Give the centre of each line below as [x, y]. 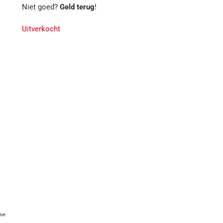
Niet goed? [41, 7]
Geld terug [77, 7]
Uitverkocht [41, 29]
